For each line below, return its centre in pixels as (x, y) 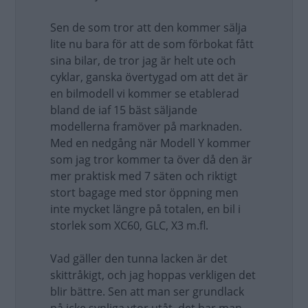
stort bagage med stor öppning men (144, 192)
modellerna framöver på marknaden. (146, 126)
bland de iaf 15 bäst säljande (124, 110)
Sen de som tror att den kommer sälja (148, 27)
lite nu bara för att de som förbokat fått (152, 44)
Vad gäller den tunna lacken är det (139, 258)
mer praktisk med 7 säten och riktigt (144, 176)
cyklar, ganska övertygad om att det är (149, 77)
